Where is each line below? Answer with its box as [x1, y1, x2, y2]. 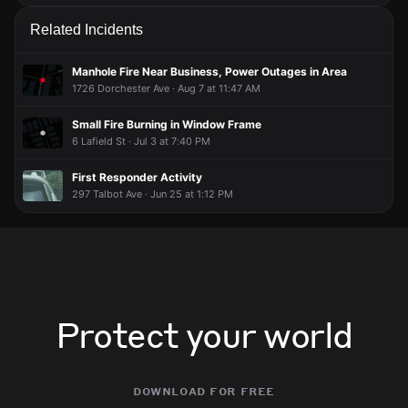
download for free [133, 382, 275, 398]
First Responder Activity [72, 170, 202, 184]
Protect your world [56, 311, 352, 356]
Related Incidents [30, 22, 143, 37]
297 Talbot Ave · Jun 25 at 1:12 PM [72, 188, 233, 200]
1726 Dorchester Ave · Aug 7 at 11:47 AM [72, 81, 260, 95]
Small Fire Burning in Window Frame [72, 117, 261, 131]
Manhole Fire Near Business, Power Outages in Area [72, 64, 347, 78]
